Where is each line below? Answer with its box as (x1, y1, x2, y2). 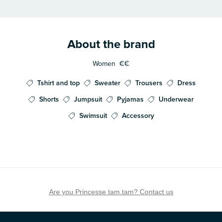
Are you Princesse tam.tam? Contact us (49, 187, 173, 196)
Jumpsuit (74, 95, 102, 104)
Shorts (39, 95, 59, 104)
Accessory (121, 111, 154, 120)
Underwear (159, 95, 194, 104)
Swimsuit (79, 111, 107, 120)
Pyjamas (117, 95, 144, 104)
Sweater (95, 78, 120, 87)
